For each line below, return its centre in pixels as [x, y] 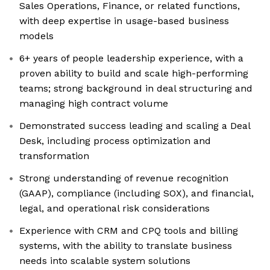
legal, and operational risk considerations [115, 209]
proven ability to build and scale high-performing [134, 74]
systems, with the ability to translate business [126, 246]
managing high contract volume [94, 104]
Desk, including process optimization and [115, 141]
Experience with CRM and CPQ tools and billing [129, 231]
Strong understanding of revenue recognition [124, 178]
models [36, 36]
